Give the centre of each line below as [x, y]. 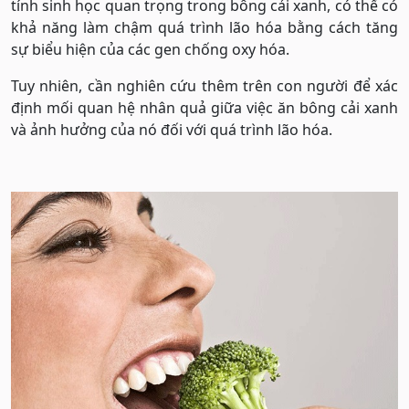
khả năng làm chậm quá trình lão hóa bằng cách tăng [204, 28]
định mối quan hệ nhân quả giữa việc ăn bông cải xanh [204, 108]
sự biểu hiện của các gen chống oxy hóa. [150, 50]
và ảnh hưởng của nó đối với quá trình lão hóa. [172, 130]
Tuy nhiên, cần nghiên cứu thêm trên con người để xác [204, 86]
